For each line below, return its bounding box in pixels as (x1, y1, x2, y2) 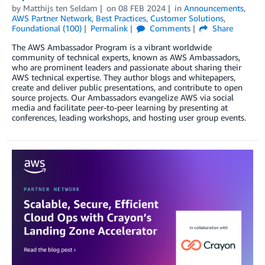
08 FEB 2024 (118, 3, 166, 14)
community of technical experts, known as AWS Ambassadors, (12, 52, 240, 63)
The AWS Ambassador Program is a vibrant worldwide (12, 42, 212, 53)
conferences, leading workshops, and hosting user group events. (12, 112, 246, 123)
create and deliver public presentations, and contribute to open (12, 82, 243, 93)
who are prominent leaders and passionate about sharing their (12, 62, 241, 73)
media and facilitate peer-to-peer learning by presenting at (12, 102, 228, 113)
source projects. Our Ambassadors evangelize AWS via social (12, 92, 234, 103)
